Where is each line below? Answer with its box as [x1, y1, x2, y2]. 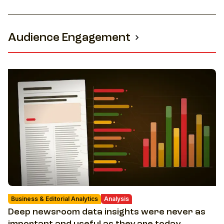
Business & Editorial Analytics [11, 195, 98, 203]
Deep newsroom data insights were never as [8, 207, 205, 217]
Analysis [104, 195, 129, 203]
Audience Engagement [8, 32, 130, 44]
